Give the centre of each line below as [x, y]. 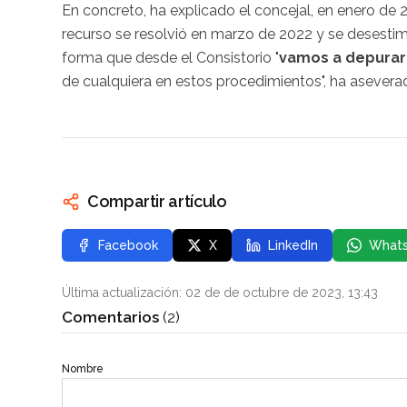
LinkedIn [293, 246]
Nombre [83, 369]
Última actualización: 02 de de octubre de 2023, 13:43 [220, 293]
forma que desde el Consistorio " [170, 58]
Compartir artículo [157, 202]
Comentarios [112, 317]
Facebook [128, 246]
